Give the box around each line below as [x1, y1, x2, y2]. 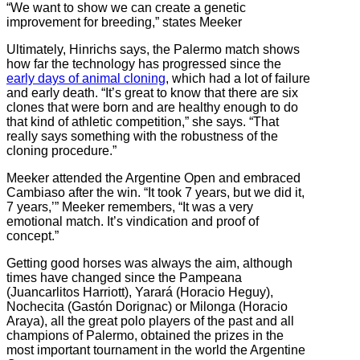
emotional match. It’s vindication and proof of [6, 215, 259, 229]
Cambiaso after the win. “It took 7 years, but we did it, [6, 186, 305, 200]
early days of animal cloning [6, 72, 166, 86]
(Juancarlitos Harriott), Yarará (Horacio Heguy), [6, 285, 273, 300]
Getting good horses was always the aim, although [6, 256, 292, 271]
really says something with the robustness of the [6, 129, 278, 144]
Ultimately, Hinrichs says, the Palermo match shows [6, 43, 300, 57]
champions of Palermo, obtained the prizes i [6, 329, 256, 343]
